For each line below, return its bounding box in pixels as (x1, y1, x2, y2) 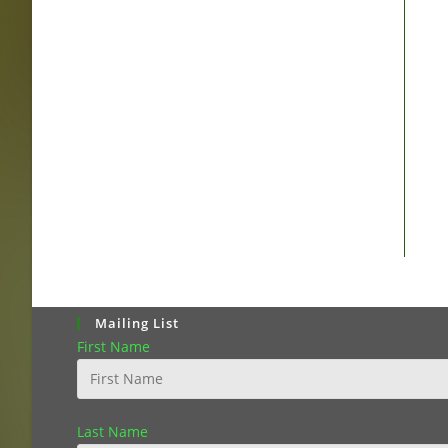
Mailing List (95, 313, 179, 332)
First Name (77, 336, 150, 356)
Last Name (77, 421, 148, 441)
